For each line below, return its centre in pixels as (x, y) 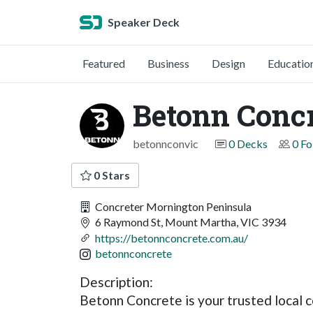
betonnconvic (166, 144)
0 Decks (248, 144)
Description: (116, 282)
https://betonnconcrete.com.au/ (172, 238)
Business (168, 63)
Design (228, 63)
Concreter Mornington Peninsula (172, 206)
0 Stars (111, 175)
